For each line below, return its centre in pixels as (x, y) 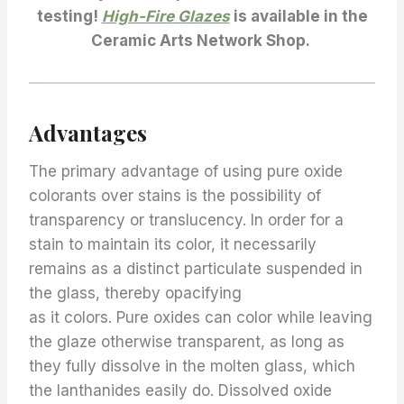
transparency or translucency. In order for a (186, 220)
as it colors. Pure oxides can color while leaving (201, 317)
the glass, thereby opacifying (135, 293)
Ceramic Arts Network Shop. (202, 41)
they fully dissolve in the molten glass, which (192, 366)
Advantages (88, 133)
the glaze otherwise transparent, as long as (187, 342)
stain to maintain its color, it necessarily (173, 244)
